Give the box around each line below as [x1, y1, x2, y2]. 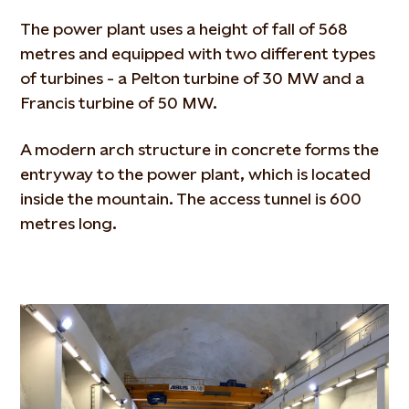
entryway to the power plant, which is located [20, 163, 372, 184]
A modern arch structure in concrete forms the [20, 139, 380, 159]
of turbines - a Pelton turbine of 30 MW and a [20, 68, 365, 88]
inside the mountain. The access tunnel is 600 [20, 188, 362, 208]
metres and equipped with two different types [20, 43, 376, 63]
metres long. [20, 213, 118, 233]
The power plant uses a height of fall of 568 [20, 18, 349, 38]
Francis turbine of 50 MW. [20, 92, 218, 112]
